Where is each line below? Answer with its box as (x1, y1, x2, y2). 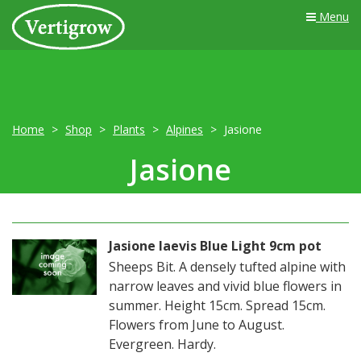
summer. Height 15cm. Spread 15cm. (108, 297, 326, 314)
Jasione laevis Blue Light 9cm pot (108, 237, 322, 255)
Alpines (166, 122, 203, 137)
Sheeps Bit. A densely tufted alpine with (108, 258, 346, 276)
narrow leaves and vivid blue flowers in (108, 277, 342, 295)
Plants (113, 122, 145, 137)
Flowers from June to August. (108, 316, 284, 334)
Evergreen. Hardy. (108, 335, 216, 353)
